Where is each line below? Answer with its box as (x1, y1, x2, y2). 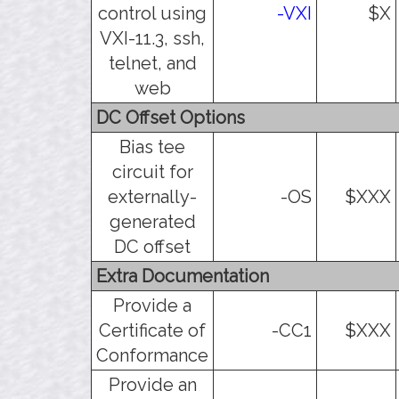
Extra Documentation (96, 265, 269, 287)
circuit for (111, 160, 193, 183)
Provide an (108, 373, 197, 395)
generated (109, 210, 196, 232)
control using (98, 2, 207, 24)
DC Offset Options (96, 106, 245, 128)
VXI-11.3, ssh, (100, 27, 205, 49)
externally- (108, 185, 197, 208)
